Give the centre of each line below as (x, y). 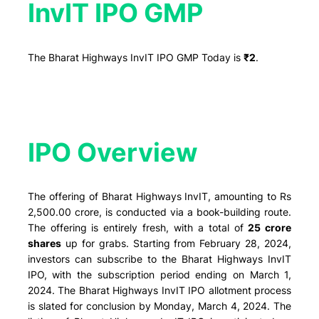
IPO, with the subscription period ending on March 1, (159, 275)
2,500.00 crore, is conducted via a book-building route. (159, 212)
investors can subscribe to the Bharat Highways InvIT (159, 259)
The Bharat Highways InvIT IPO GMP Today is (135, 57)
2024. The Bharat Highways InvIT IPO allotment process (159, 291)
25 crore (270, 228)
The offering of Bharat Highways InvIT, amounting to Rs (159, 197)
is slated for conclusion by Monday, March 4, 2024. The (159, 306)
